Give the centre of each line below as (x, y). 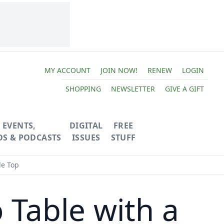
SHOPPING (83, 88)
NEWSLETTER (133, 88)
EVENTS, (19, 125)
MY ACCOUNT (67, 70)
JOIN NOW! (119, 70)
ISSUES (86, 137)
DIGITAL (86, 125)
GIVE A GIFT (184, 88)
